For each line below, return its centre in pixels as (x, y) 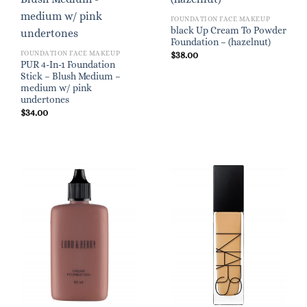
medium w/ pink (56, 88)
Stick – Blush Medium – (70, 77)
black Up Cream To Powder (228, 31)
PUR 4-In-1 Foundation (67, 65)
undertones (45, 100)
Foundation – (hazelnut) (220, 42)
